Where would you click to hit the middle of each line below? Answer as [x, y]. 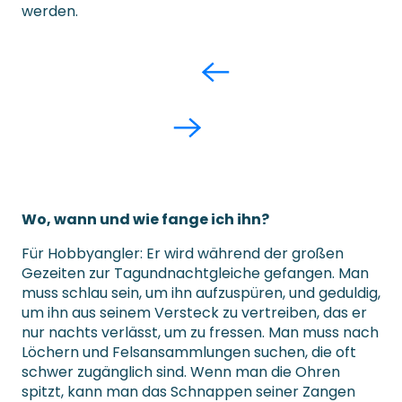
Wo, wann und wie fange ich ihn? [145, 220]
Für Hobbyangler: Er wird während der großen [183, 254]
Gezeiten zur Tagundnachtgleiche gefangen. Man [195, 274]
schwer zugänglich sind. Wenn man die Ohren [181, 372]
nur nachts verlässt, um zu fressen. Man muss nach [200, 333]
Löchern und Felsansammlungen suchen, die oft [189, 353]
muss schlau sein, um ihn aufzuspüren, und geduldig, [201, 293]
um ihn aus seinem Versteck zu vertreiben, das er [194, 313]
